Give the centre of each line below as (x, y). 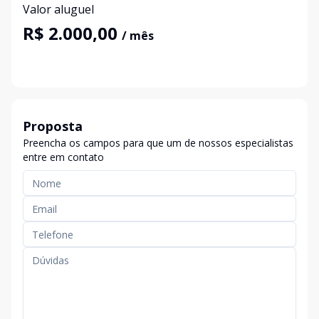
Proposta (53, 126)
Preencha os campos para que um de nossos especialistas (158, 143)
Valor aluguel (58, 9)
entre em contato (63, 157)
